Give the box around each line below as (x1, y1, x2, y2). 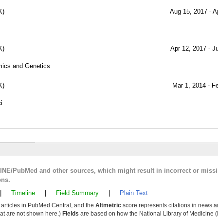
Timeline (11, 189, 35, 197)
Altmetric (95, 202, 121, 209)
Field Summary (56, 189, 99, 197)
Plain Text (120, 189, 148, 197)
